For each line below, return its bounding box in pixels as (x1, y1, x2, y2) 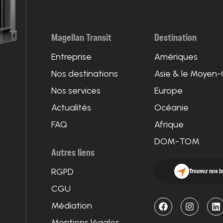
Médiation (51, 200, 92, 212)
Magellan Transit (51, 32, 111, 44)
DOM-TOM (154, 136, 200, 147)
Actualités (51, 102, 91, 113)
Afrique (154, 119, 184, 130)
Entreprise (51, 51, 92, 63)
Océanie (154, 102, 189, 113)
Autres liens (51, 147, 95, 159)
